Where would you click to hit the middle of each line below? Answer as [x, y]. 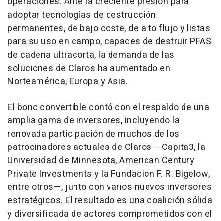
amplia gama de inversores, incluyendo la [93, 120]
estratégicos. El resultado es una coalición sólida [110, 200]
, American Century [155, 160]
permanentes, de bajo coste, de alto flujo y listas [109, 28]
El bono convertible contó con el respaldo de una [108, 107]
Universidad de [39, 160]
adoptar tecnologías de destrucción [82, 15]
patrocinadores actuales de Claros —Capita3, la [106, 147]
